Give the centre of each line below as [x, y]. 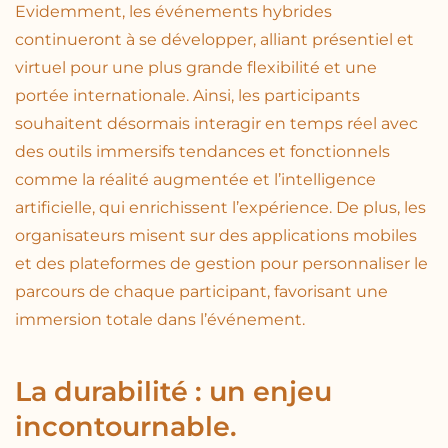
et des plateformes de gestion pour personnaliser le [221, 263]
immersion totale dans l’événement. [160, 319]
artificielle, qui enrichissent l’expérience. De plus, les [220, 207]
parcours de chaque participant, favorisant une [201, 291]
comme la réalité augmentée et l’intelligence [195, 179]
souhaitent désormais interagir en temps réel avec [216, 123]
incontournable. [126, 426]
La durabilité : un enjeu [173, 391]
